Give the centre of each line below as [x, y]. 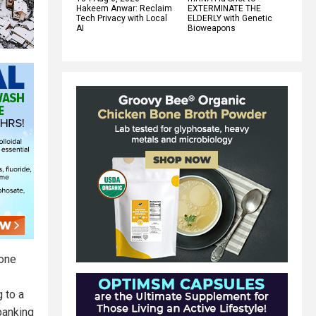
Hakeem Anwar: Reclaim [124, 8]
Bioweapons [212, 28]
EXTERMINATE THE [224, 8]
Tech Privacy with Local [122, 18]
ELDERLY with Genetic [230, 18]
